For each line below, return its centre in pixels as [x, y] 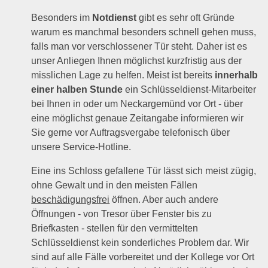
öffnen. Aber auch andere [164, 199]
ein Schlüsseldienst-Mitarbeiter [190, 89]
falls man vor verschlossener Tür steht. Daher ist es [139, 46]
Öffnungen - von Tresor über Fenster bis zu [122, 214]
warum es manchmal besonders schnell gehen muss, [144, 32]
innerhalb [237, 75]
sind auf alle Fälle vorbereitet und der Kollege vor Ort [143, 257]
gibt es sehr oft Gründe [186, 17]
